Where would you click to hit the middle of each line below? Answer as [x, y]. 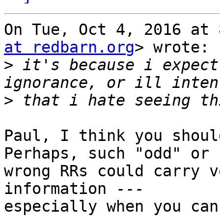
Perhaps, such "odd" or [107, 153]
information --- [74, 189]
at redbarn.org [69, 47]
